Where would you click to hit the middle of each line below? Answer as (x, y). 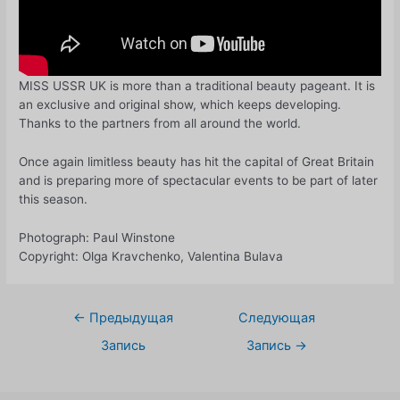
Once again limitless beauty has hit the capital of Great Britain (197, 161)
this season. (54, 199)
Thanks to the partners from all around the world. (160, 123)
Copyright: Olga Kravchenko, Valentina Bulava (151, 256)
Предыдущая (130, 317)
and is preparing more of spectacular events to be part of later (199, 180)
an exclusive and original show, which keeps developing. (180, 104)
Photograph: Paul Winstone (97, 237)
